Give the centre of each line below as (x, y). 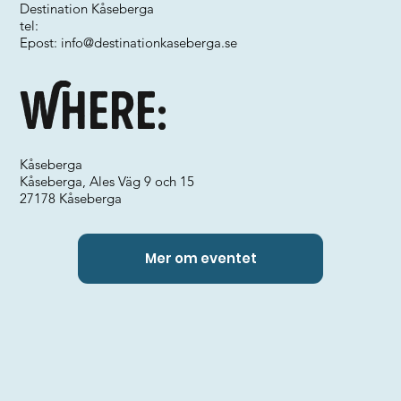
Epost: (41, 43)
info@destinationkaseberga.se (149, 43)
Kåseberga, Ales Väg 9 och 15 (107, 181)
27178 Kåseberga (71, 198)
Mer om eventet (200, 259)
